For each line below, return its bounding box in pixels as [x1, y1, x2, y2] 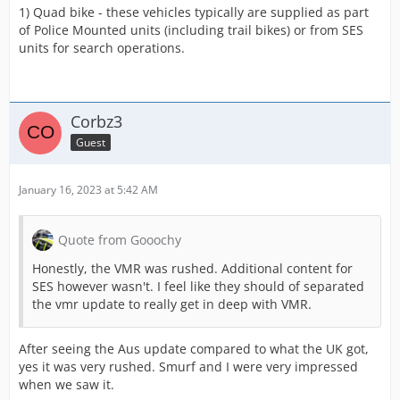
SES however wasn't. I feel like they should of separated [32, 278, 364, 295]
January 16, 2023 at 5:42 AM [19, 182, 158, 197]
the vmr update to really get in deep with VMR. [32, 296, 312, 312]
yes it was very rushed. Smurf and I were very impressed [19, 358, 358, 375]
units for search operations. [19, 39, 185, 56]
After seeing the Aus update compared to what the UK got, [19, 340, 369, 357]
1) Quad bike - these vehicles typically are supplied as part [19, 4, 369, 21]
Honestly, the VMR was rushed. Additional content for [32, 260, 353, 277]
